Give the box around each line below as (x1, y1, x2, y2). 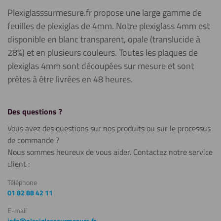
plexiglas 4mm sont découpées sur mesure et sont (7, 59, 194, 73)
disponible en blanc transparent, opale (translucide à (7, 33, 200, 46)
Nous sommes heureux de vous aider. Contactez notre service (7, 146, 213, 158)
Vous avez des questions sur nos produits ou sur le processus (7, 122, 211, 134)
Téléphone (7, 177, 37, 187)
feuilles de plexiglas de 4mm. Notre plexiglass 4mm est (7, 19, 210, 33)
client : (7, 158, 30, 170)
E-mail (7, 205, 27, 216)
